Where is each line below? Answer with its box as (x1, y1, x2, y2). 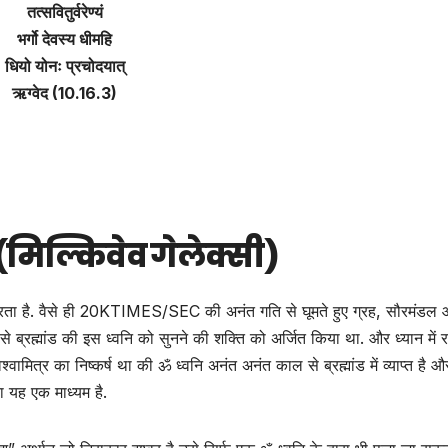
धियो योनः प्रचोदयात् (4, 55, 125, 76)
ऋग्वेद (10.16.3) (12, 82, 118, 103)
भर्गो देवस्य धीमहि (17, 28, 113, 49)
